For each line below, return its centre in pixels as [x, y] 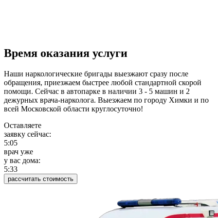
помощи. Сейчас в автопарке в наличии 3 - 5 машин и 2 [97, 91]
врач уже [18, 152]
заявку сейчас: [27, 134]
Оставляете [23, 126]
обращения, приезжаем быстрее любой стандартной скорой [103, 83]
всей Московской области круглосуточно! [73, 109]
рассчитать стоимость [41, 179]
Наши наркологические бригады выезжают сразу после [96, 74]
